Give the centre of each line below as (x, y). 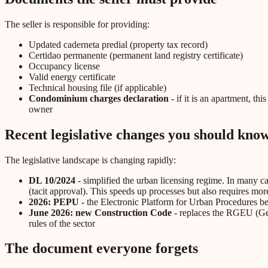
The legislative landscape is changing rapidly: (90, 160)
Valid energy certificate (72, 77)
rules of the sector (62, 223)
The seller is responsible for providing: (77, 24)
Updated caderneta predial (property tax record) (118, 44)
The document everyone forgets (101, 249)
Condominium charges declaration (99, 98)
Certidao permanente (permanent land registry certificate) (136, 55)
